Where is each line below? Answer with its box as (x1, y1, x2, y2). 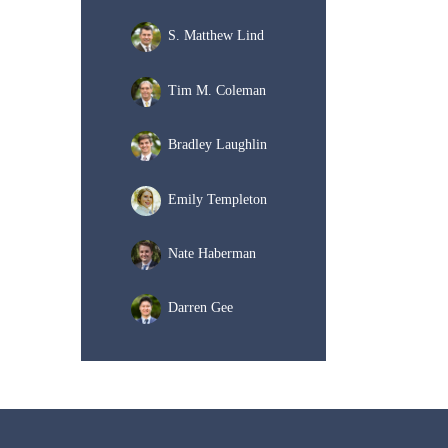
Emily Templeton (168, 191, 267, 207)
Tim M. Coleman (168, 82, 266, 98)
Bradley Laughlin (168, 137, 267, 153)
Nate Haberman (168, 246, 256, 262)
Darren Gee (168, 300, 233, 316)
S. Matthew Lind (168, 28, 264, 44)
